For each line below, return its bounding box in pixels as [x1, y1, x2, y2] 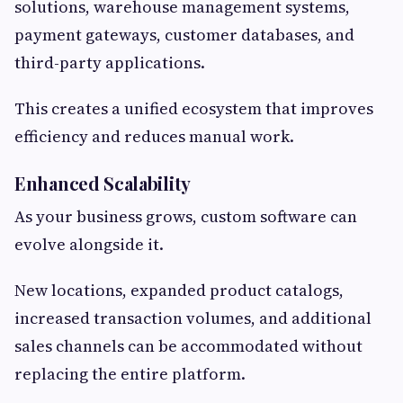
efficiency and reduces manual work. [14, 125, 294, 148]
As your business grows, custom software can [14, 205, 357, 228]
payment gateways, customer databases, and [14, 23, 354, 47]
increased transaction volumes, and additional [14, 307, 372, 330]
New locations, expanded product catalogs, [14, 279, 344, 302]
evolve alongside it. [14, 233, 164, 256]
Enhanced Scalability [14, 171, 191, 196]
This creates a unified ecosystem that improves [14, 97, 373, 121]
